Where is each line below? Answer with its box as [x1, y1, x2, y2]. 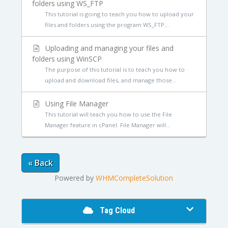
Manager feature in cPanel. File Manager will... [44, 121, 170, 129]
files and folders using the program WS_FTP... [44, 21, 169, 28]
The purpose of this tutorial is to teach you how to [44, 66, 185, 73]
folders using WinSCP [32, 54, 102, 64]
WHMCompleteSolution [96, 173, 174, 183]
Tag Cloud [96, 206, 135, 215]
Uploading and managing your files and [43, 43, 174, 53]
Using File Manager [43, 99, 109, 108]
